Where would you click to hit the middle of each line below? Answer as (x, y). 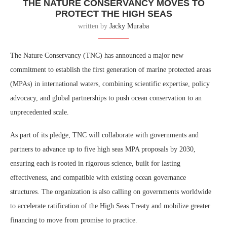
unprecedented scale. (40, 112)
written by (94, 26)
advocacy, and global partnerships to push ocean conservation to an (106, 98)
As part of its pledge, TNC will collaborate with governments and (104, 135)
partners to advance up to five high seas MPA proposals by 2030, (103, 149)
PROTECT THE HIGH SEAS (113, 14)
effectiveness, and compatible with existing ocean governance (98, 178)
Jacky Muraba (129, 26)
